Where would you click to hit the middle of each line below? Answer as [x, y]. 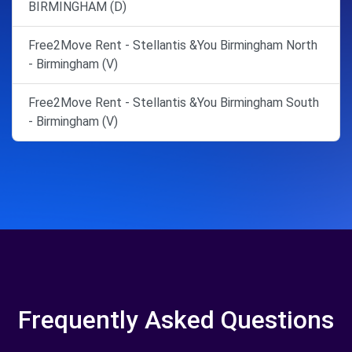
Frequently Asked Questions [176, 319]
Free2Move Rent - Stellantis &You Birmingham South [174, 102]
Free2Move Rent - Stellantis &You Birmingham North [173, 45]
